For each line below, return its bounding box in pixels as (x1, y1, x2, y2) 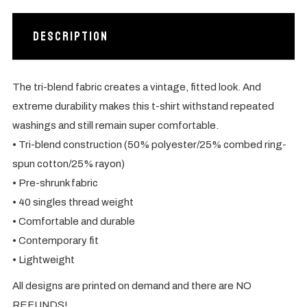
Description (32, 28, 108, 44)
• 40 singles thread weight (12, 196, 134, 208)
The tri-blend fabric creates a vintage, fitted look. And (12, 81, 261, 93)
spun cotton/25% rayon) (12, 158, 125, 169)
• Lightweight (12, 254, 75, 265)
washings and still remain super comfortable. (12, 119, 219, 131)
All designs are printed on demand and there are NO (12, 280, 251, 291)
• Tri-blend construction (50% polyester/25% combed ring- (12, 138, 286, 150)
